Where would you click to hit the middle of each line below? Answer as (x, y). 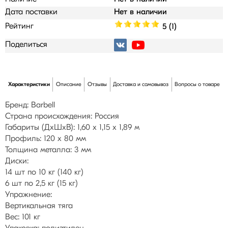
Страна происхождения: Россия (62, 117)
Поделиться (26, 45)
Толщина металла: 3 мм (48, 150)
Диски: (17, 161)
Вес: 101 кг (23, 217)
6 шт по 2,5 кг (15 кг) (41, 184)
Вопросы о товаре (197, 84)
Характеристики (29, 84)
